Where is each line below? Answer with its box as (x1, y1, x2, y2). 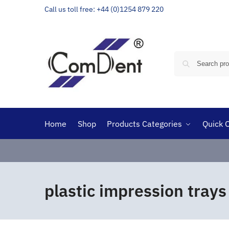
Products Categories (107, 119, 182, 129)
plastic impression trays (44, 180, 226, 201)
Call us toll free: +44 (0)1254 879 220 (44, 5, 164, 14)
